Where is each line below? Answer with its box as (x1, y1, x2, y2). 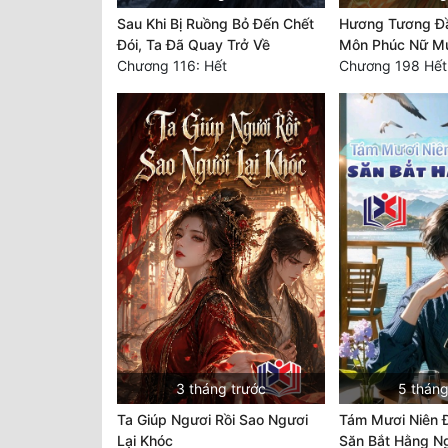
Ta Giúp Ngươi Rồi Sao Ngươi (117, 411, 308, 429)
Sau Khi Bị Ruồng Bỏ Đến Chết (117, 14, 314, 32)
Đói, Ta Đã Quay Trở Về (117, 35, 270, 53)
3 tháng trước (175, 380, 266, 398)
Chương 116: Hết (117, 56, 227, 74)
